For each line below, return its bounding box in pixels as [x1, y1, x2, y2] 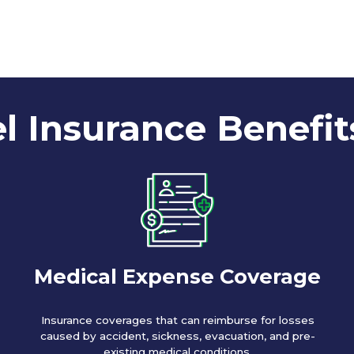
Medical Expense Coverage [34, 263, 322, 288]
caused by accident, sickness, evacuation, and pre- [40, 329, 315, 342]
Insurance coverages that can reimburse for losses [40, 313, 314, 326]
